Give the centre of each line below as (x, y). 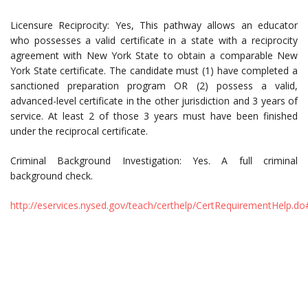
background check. (52, 176)
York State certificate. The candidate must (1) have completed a (154, 71)
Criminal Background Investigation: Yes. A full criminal (154, 161)
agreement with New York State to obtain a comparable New (154, 56)
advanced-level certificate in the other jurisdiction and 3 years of (154, 101)
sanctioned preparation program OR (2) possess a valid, (154, 86)
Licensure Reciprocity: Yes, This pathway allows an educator (154, 25)
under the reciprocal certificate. (79, 131)
